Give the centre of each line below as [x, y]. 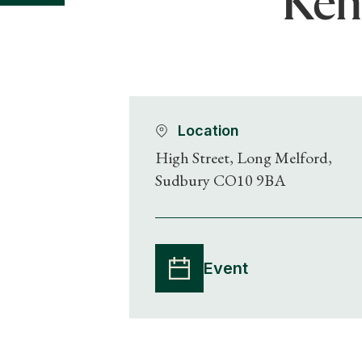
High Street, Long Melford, [244, 157]
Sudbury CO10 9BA [221, 180]
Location [209, 130]
